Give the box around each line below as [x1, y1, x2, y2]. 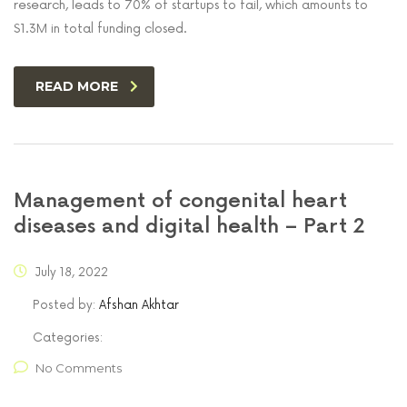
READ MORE [35, 77, 118, 94]
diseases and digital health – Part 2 [14, 213, 365, 239]
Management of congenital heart [14, 188, 347, 213]
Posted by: [33, 297, 99, 313]
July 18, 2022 [32, 264, 108, 280]
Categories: [33, 330, 103, 345]
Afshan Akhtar [99, 297, 179, 313]
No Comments [35, 360, 122, 375]
